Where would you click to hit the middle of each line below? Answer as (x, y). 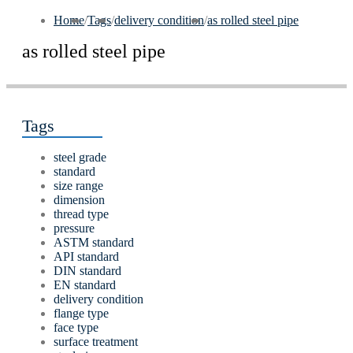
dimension (79, 200)
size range (78, 186)
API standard (86, 256)
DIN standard (87, 271)
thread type (81, 214)
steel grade (80, 157)
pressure (74, 228)
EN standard (85, 285)
